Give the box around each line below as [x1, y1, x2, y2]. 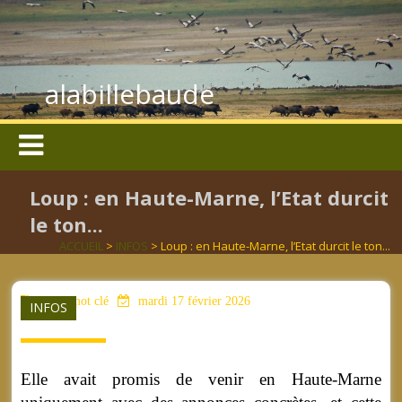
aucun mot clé [34, 294, 109, 308]
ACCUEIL [58, 238, 103, 255]
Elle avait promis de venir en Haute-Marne [21, 370, 381, 389]
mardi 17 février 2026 [135, 294, 251, 308]
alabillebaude [45, 75, 214, 113]
